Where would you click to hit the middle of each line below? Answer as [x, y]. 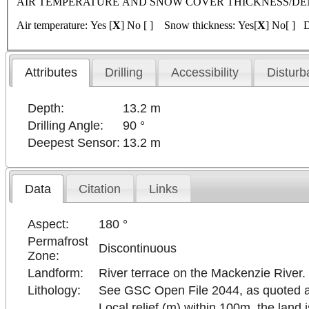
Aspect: [49, 225]
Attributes [51, 73]
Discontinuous [138, 249]
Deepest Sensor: [74, 142]
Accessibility [205, 73]
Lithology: [54, 291]
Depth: [46, 108]
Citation [100, 189]
